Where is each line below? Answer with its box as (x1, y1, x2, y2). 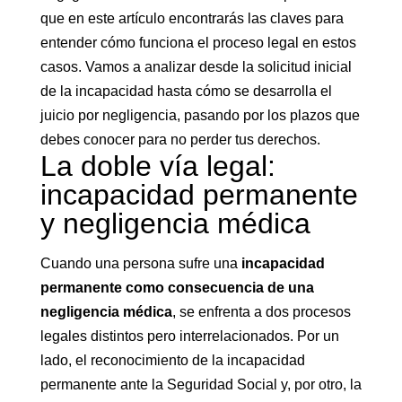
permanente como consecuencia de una (39, 280, 314, 295)
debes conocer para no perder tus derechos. (39, 132, 320, 147)
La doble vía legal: (39, 150, 275, 182)
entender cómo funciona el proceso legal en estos (39, 35, 356, 50)
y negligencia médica (39, 207, 310, 240)
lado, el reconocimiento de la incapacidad (39, 353, 305, 368)
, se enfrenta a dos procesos (171, 304, 351, 319)
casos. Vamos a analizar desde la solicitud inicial (39, 59, 352, 74)
